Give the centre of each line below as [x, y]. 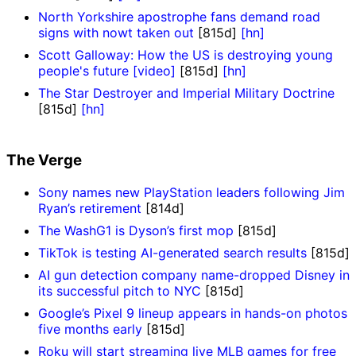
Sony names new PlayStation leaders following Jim [192, 192]
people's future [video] [107, 71]
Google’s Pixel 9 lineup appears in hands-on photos [193, 313]
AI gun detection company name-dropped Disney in [194, 275]
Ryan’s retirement [90, 208]
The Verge [44, 161]
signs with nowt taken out [116, 33]
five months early [90, 329]
